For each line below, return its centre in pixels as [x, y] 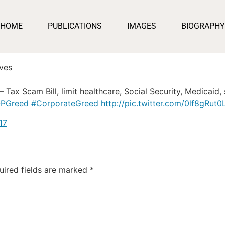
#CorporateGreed [65, 103]
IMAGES [141, 26]
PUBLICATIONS [75, 26]
